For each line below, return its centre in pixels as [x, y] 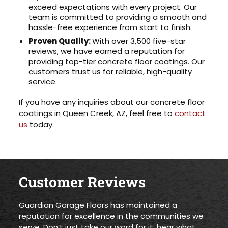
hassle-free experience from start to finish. [110, 27]
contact [190, 113]
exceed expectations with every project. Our [113, 7]
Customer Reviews [82, 182]
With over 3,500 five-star [139, 41]
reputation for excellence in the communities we [111, 216]
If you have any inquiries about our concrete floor [112, 102]
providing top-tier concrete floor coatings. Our [117, 62]
